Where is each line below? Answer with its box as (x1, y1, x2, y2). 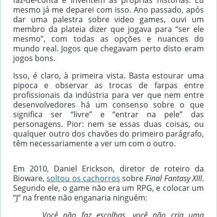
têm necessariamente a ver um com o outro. (13, 138, 176, 149)
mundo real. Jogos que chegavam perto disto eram (13, 43, 204, 54)
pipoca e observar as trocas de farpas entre (13, 80, 204, 91)
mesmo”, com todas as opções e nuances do (13, 33, 204, 44)
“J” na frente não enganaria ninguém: (13, 192, 147, 203)
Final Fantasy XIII (145, 173, 202, 184)
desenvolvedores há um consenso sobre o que (13, 99, 204, 110)
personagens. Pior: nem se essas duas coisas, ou (13, 119, 204, 129)
